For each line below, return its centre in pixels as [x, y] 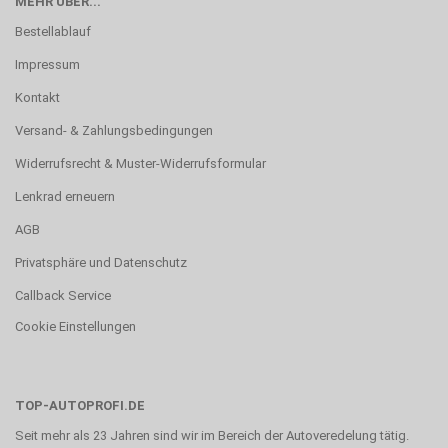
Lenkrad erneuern [65, 196]
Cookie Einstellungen [75, 326]
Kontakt [37, 97]
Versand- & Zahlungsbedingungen [114, 130]
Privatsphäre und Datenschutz [101, 262]
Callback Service [63, 295]
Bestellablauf [53, 31]
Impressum [47, 64]
